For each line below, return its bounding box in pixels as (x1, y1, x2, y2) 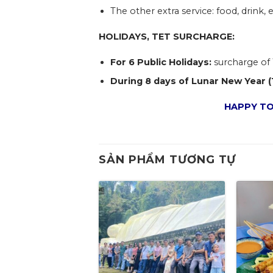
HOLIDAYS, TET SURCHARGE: (99, 30, 238, 42)
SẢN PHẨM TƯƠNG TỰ (99, 152, 236, 166)
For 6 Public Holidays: (110, 56, 211, 68)
